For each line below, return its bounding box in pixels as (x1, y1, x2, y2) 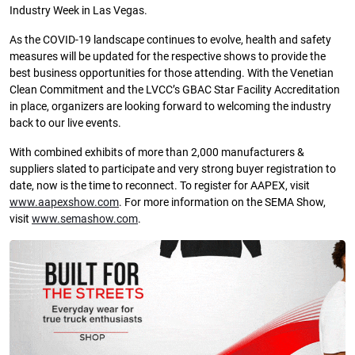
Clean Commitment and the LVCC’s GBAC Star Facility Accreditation (10, 83, 340, 97)
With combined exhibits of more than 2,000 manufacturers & (10, 146, 304, 160)
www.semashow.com (32, 212, 138, 227)
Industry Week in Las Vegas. (10, 4, 147, 18)
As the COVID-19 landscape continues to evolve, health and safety (10, 33, 331, 48)
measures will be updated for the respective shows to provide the (10, 50, 326, 64)
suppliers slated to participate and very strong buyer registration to (10, 162, 336, 177)
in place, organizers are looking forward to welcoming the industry (10, 100, 331, 114)
